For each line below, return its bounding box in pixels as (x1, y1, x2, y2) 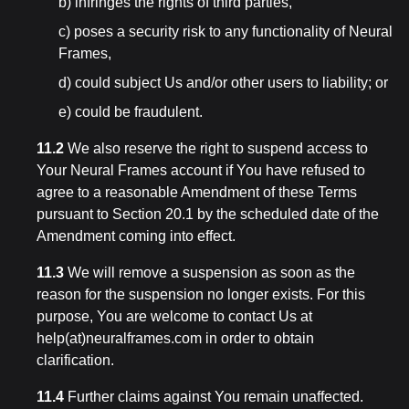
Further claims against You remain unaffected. (64, 389, 363, 404)
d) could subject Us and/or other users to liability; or (58, 75, 388, 90)
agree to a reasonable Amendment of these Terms (37, 184, 357, 200)
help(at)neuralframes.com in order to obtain (37, 330, 314, 346)
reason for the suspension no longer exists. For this (37, 287, 365, 302)
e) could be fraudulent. (58, 104, 203, 120)
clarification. (37, 352, 114, 368)
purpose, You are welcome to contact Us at (37, 309, 312, 324)
